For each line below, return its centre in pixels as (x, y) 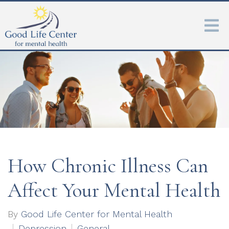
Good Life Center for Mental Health (97, 214)
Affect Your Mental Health (114, 190)
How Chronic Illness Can (108, 166)
